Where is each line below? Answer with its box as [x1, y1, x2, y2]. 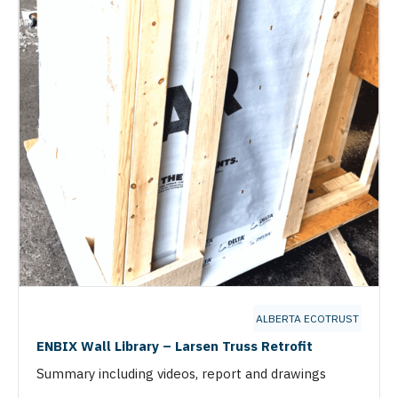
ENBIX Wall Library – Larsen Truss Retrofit [36, 338, 313, 354]
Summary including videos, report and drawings [36, 365, 326, 382]
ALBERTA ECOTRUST [256, 312, 359, 325]
